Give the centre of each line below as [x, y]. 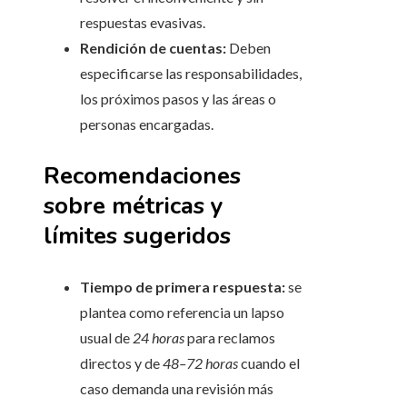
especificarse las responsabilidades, [191, 74]
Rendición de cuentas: [153, 48]
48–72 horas [200, 363]
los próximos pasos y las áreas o [178, 99]
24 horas [159, 338]
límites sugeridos [137, 236]
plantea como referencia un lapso [182, 313]
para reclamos [230, 338]
